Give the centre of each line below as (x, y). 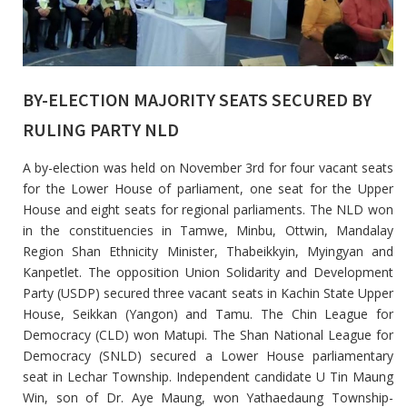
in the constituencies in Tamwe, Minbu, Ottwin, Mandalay (208, 231)
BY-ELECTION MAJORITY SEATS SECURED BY (197, 100)
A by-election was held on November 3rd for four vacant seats (208, 168)
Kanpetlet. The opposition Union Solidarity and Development (208, 273)
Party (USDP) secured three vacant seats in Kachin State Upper (208, 293)
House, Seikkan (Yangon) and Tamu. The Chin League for (208, 314)
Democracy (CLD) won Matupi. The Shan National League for (208, 335)
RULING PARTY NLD (101, 130)
